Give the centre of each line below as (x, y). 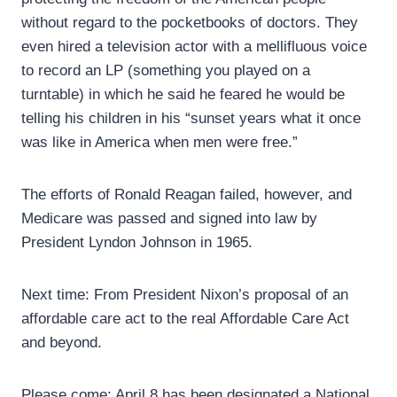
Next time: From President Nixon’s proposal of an (185, 295)
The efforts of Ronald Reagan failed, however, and (187, 195)
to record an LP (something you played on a (166, 71)
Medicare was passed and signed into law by (169, 219)
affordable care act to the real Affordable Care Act (185, 319)
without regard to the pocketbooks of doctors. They (190, 23)
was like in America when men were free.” (160, 143)
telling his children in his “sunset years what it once (191, 119)
